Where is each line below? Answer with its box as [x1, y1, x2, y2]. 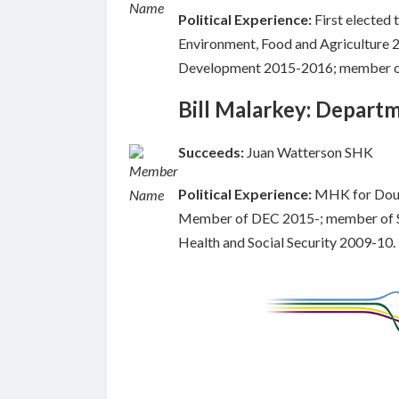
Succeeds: [177, 143, 244, 161]
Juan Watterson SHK [246, 143, 373, 161]
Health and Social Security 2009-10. [177, 233, 395, 251]
